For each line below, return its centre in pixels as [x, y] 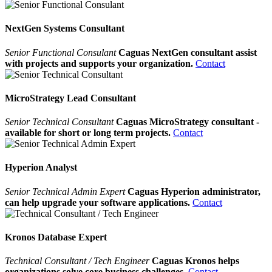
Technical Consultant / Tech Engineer [77, 261]
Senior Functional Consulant [60, 52]
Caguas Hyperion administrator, [194, 191]
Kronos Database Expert [56, 237]
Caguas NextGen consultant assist [188, 52]
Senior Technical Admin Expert [65, 191]
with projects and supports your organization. [99, 63]
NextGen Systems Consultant [65, 29]
